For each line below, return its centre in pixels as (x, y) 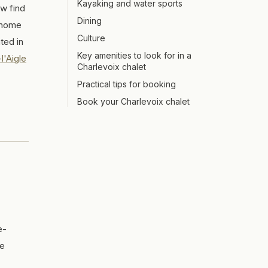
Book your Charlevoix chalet (133, 101)
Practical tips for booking (127, 84)
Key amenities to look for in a (134, 55)
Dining (89, 21)
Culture (91, 38)
